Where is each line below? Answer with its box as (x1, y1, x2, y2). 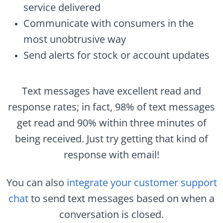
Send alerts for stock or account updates (23, 48, 210, 62)
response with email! (64, 147, 159, 161)
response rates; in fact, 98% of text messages (8, 100, 215, 113)
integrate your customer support (66, 175, 217, 189)
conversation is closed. (59, 207, 164, 221)
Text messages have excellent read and (22, 84, 201, 98)
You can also (6, 175, 67, 189)
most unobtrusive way (23, 32, 126, 46)
